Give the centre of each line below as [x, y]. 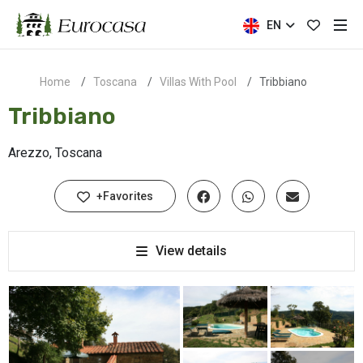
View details [191, 251]
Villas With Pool [198, 82]
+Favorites [123, 196]
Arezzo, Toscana [55, 153]
